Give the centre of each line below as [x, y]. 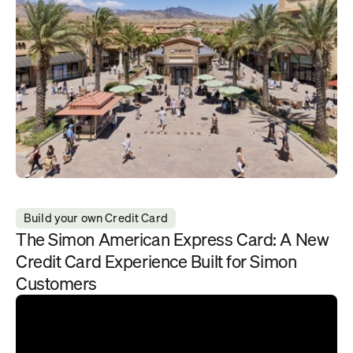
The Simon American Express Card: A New [173, 239]
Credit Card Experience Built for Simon [156, 261]
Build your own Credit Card [96, 217]
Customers [57, 283]
